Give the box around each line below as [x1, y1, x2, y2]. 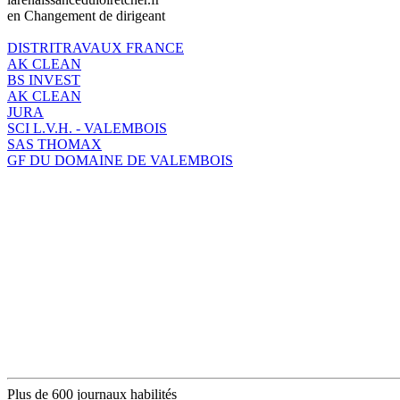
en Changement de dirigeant [7, 7, 165, 23]
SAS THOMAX [7, 136, 102, 152]
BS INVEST [7, 71, 80, 87]
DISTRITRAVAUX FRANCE [7, 39, 184, 55]
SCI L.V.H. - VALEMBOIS [7, 120, 167, 136]
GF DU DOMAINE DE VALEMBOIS [7, 152, 233, 168]
